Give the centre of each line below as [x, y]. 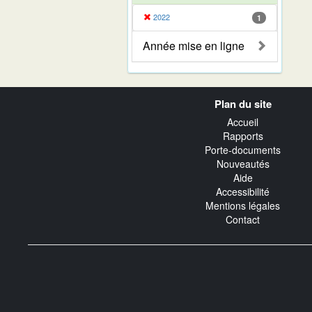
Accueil [243, 122]
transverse [60, 107]
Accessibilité [243, 192]
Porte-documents [243, 150]
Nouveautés [243, 164]
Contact [243, 220]
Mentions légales [243, 206]
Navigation [60, 93]
